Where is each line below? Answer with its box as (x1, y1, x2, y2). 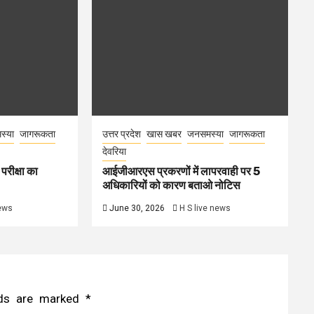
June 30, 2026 (107, 203, 168, 213)
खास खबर (146, 128, 182, 139)
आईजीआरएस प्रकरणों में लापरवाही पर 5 (102, 165, 261, 178)
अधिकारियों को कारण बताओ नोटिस (102, 179, 241, 192)
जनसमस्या (187, 128, 224, 139)
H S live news (179, 203, 231, 213)
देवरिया (102, 146, 127, 157)
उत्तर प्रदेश (102, 128, 142, 139)
